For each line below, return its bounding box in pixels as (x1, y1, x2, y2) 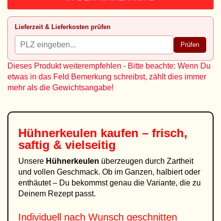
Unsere (18, 157, 46, 165)
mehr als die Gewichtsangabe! (7, 83, 113, 92)
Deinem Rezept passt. (18, 189, 96, 198)
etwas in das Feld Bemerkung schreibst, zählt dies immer (7, 73, 206, 81)
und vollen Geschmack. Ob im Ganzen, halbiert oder (18, 168, 200, 176)
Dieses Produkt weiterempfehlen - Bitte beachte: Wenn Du (7, 62, 211, 70)
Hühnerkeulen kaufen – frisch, (18, 126, 187, 140)
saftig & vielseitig (18, 138, 116, 151)
